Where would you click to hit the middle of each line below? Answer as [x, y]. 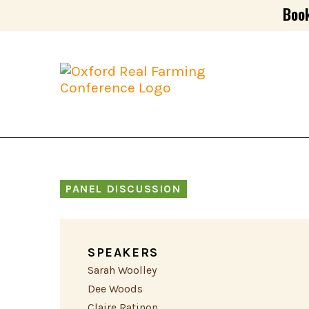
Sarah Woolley [122, 270]
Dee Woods [115, 289]
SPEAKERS [123, 252]
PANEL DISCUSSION [123, 189]
